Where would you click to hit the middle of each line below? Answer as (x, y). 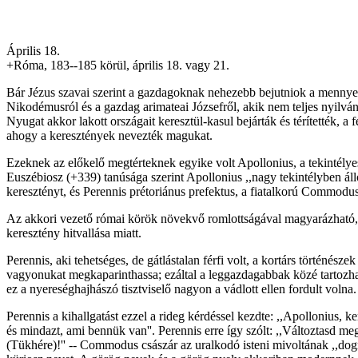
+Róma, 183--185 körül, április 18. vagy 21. (118, 65)
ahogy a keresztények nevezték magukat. (109, 135)
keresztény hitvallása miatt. (74, 233)
